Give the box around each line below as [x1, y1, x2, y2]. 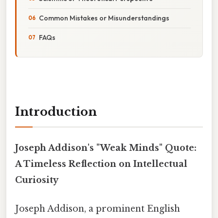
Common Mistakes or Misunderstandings [39, 13, 169, 22]
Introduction [15, 104, 97, 119]
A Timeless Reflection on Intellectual [15, 158, 187, 169]
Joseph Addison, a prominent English [15, 203, 180, 215]
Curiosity [15, 174, 58, 185]
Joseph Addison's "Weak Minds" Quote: [15, 142, 197, 153]
